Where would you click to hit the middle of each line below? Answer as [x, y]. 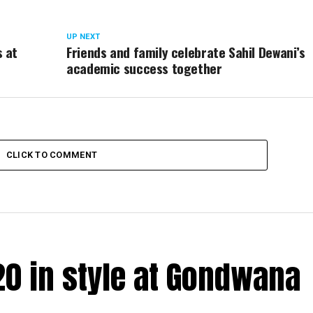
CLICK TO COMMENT [52, 155]
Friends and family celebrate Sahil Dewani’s [186, 52]
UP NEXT [83, 37]
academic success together [144, 68]
